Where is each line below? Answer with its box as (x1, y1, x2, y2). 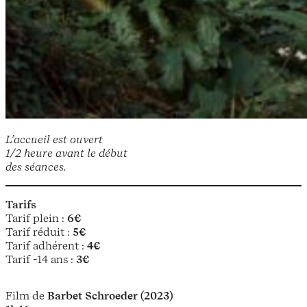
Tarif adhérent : (5, 238, 87, 253)
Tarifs (5, 197, 36, 212)
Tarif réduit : (5, 225, 73, 239)
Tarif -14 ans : (5, 252, 76, 267)
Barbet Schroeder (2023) (47, 288, 173, 303)
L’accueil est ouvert (5, 132, 103, 147)
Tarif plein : (5, 211, 67, 225)
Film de (5, 288, 47, 303)
